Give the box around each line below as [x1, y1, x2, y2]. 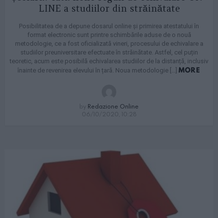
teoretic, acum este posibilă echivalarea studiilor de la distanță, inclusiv [10, 57, 208, 65]
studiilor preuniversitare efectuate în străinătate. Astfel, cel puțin [20, 49, 198, 56]
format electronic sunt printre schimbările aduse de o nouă [27, 31, 191, 39]
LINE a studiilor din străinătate [38, 2, 180, 15]
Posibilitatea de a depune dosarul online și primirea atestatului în [19, 22, 199, 30]
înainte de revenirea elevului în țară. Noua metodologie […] [17, 67, 179, 74]
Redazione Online [88, 102, 139, 110]
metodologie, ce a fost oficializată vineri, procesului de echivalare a [15, 40, 203, 48]
